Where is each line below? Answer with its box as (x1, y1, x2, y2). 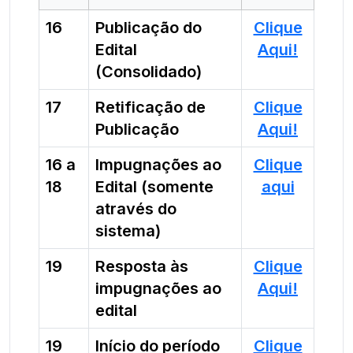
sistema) (95, 221, 161, 240)
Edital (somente (95, 177, 214, 196)
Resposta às (95, 257, 188, 276)
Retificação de (95, 98, 206, 117)
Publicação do (95, 18, 202, 37)
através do (95, 199, 176, 218)
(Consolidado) (95, 62, 202, 81)
